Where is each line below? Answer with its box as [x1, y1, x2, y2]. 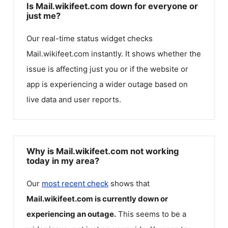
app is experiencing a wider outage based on [26, 79, 188, 89]
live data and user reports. [26, 95, 121, 104]
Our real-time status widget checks [26, 34, 153, 43]
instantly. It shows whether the [89, 49, 201, 59]
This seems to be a [118, 209, 186, 219]
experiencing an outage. [26, 209, 116, 219]
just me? [26, 11, 61, 21]
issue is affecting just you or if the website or [26, 64, 188, 74]
